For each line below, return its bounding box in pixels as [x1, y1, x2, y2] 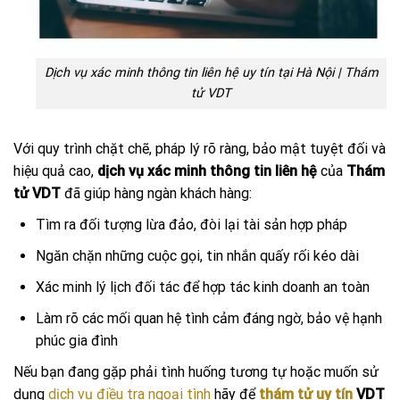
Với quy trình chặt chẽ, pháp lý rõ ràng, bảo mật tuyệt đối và [13, 140, 386, 158]
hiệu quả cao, [13, 162, 97, 180]
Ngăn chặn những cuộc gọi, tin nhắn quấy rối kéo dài [36, 247, 359, 265]
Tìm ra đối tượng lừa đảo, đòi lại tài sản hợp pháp [36, 216, 347, 234]
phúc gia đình [36, 332, 118, 350]
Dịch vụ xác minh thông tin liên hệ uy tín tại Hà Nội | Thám [44, 65, 379, 81]
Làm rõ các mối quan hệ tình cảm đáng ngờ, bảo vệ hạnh [36, 310, 382, 328]
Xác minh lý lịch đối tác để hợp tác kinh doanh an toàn [36, 279, 370, 296]
